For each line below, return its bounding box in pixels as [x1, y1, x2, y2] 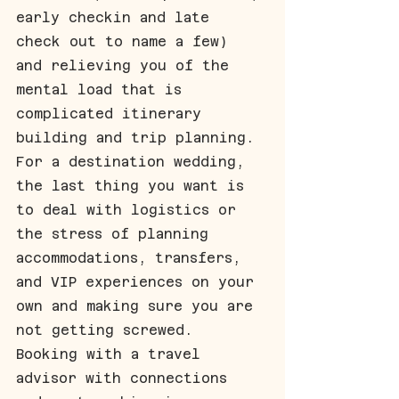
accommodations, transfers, [16, 249, 249, 265]
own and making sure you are [16, 297, 262, 313]
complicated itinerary [16, 105, 210, 121]
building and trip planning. [16, 129, 263, 145]
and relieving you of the [16, 57, 238, 73]
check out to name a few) [16, 33, 237, 49]
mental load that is [16, 81, 191, 97]
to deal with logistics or [16, 201, 245, 217]
